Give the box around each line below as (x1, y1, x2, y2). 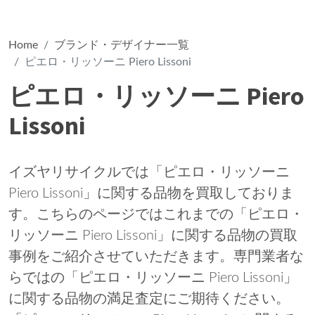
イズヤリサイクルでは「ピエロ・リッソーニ (8, 165, 290, 179)
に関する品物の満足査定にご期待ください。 (8, 292, 290, 306)
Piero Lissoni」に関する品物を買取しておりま (8, 186, 294, 200)
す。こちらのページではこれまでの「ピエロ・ (8, 207, 304, 221)
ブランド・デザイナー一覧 (54, 39, 189, 51)
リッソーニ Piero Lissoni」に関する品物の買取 (8, 229, 297, 243)
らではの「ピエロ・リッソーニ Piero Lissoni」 (8, 271, 297, 285)
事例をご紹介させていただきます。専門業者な (8, 250, 304, 264)
